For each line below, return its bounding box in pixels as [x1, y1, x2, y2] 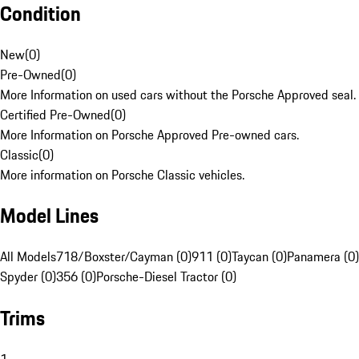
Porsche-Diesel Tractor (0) [96, 267, 236, 287]
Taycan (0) [232, 247, 287, 267]
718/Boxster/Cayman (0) [56, 247, 192, 267]
